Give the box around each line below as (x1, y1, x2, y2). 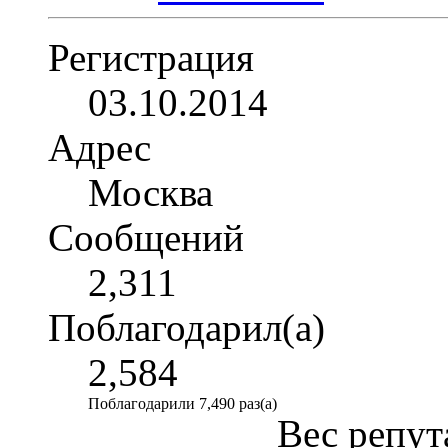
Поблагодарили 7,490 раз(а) (88, 394, 277, 412)
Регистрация (48, 35, 254, 79)
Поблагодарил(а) (48, 305, 325, 349)
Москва (88, 170, 213, 214)
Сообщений (48, 215, 244, 259)
